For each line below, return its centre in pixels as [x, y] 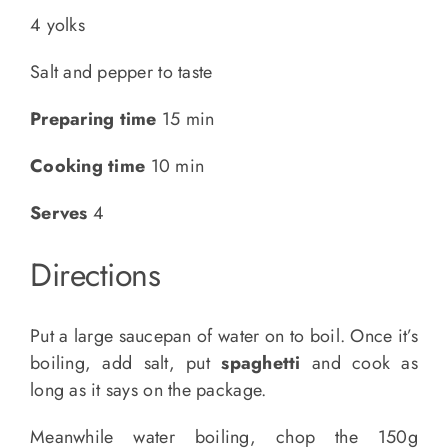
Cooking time [87, 166]
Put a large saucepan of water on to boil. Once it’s [224, 336]
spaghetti [261, 363]
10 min [175, 166]
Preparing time [93, 119]
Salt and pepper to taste [121, 72]
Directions [95, 275]
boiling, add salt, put [125, 363]
